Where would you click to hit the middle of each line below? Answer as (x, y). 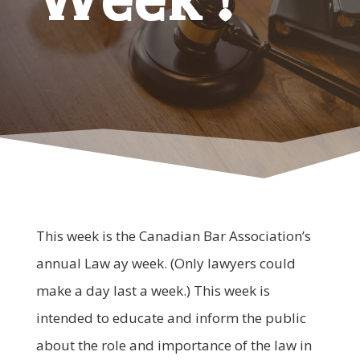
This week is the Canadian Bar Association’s (173, 235)
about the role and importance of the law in (174, 345)
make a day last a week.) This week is (153, 290)
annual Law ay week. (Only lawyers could (166, 263)
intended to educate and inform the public (171, 317)
